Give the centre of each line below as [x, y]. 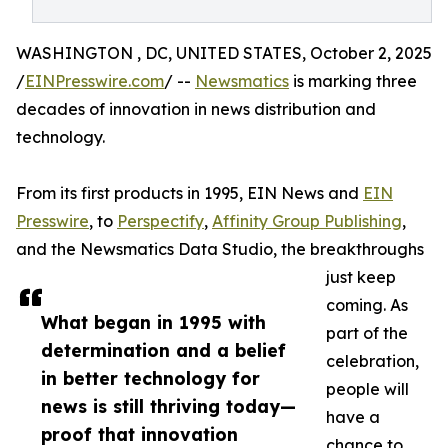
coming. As [367, 305]
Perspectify [160, 221]
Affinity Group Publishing [307, 221]
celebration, [372, 361]
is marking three [353, 81]
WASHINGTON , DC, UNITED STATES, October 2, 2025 [224, 53]
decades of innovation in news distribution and [196, 109]
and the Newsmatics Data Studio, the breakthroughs [220, 249]
